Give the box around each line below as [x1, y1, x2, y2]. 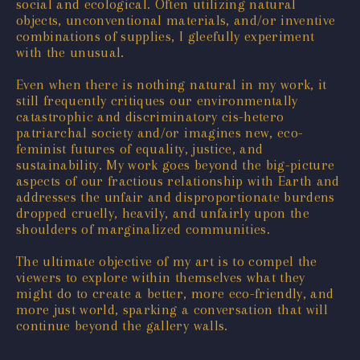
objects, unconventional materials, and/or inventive [16, 11, 336, 28]
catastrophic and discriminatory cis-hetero [16, 108, 284, 125]
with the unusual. [16, 43, 125, 60]
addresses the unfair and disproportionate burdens [16, 188, 335, 205]
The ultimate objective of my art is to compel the [16, 252, 317, 269]
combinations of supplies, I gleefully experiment [16, 27, 315, 44]
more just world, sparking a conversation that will [16, 301, 328, 317]
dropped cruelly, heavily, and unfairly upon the [16, 204, 309, 221]
